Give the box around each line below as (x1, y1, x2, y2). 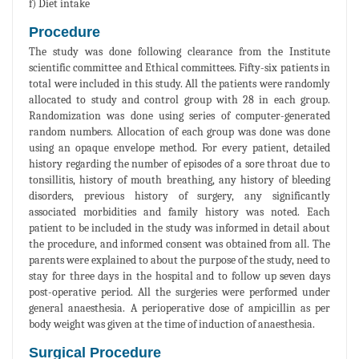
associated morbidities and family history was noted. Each (29, 205, 330, 220)
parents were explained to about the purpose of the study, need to (29, 253, 330, 268)
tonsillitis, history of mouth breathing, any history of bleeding (29, 173, 330, 188)
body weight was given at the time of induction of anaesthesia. (29, 317, 315, 332)
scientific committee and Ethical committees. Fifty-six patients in (29, 61, 330, 75)
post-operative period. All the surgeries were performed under (29, 285, 330, 300)
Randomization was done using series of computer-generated (29, 109, 330, 123)
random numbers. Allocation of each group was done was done (29, 125, 330, 139)
